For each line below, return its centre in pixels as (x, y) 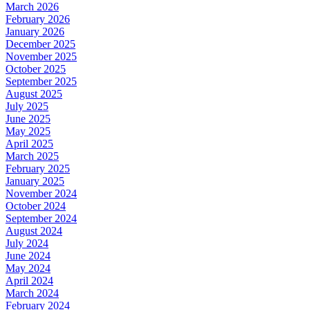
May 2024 (28, 268)
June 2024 (28, 255)
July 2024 (27, 243)
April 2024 (29, 280)
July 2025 (27, 106)
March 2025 (32, 156)
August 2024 (34, 230)
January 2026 (35, 31)
